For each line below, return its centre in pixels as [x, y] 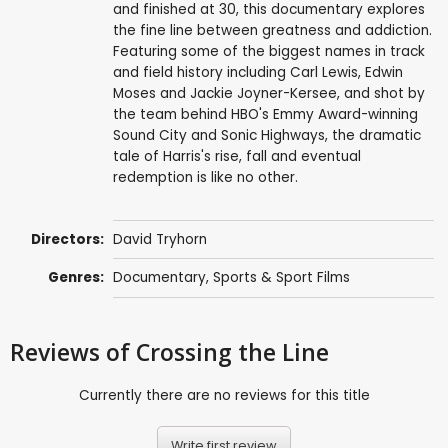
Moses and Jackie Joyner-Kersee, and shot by [268, 93]
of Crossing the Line [217, 351]
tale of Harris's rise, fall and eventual [236, 156]
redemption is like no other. [205, 177]
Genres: [76, 278]
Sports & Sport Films [281, 278]
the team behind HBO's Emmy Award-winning [265, 114]
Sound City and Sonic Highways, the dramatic [266, 135]
